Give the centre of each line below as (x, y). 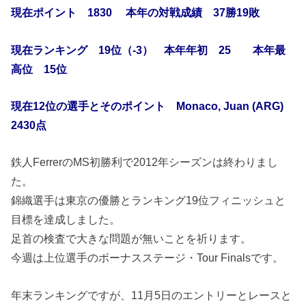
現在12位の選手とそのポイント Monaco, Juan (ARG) (153, 106)
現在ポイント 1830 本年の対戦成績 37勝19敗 (136, 13)
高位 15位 (39, 69)
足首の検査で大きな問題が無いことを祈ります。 (131, 239)
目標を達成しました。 (66, 220)
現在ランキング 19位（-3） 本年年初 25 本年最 (149, 50)
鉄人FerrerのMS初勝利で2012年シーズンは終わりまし (145, 162)
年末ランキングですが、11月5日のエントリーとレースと (152, 295)
